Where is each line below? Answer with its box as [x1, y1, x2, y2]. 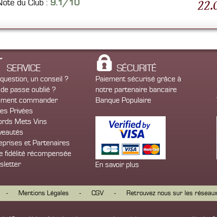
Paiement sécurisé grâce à [95, 75, 181, 83]
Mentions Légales [18, 189, 69, 197]
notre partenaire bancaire [95, 85, 177, 94]
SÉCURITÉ [117, 63, 156, 74]
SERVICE [7, 63, 41, 74]
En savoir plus [95, 160, 139, 169]
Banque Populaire [95, 96, 151, 105]
